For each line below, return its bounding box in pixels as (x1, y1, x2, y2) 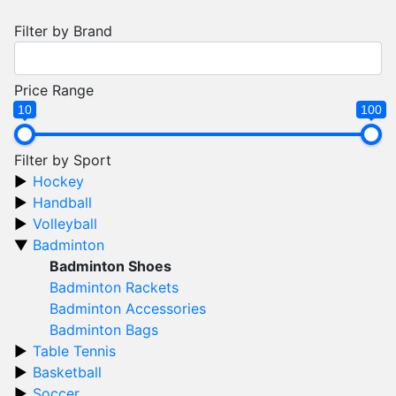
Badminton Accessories (49, 300, 206, 317)
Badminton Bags (49, 321, 158, 339)
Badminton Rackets (49, 278, 179, 296)
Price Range (14, 81, 94, 99)
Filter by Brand (14, 22, 112, 40)
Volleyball (33, 215, 97, 232)
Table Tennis (33, 342, 116, 360)
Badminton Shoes (49, 257, 171, 275)
